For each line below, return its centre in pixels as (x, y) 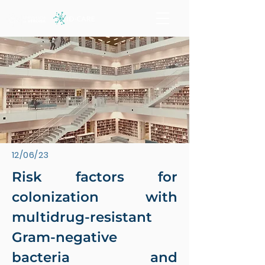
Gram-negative (64, 237)
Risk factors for (95, 177)
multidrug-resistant (82, 217)
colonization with (95, 197)
